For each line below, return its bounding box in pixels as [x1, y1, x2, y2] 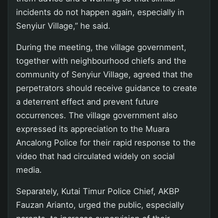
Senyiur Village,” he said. [16, 21, 110, 31]
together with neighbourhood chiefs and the [16, 56, 186, 66]
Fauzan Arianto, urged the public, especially [16, 200, 184, 210]
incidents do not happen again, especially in [16, 7, 184, 18]
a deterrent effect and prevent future [16, 97, 159, 107]
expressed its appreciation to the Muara [16, 124, 169, 134]
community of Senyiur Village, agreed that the [16, 70, 193, 80]
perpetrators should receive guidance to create [16, 83, 197, 93]
